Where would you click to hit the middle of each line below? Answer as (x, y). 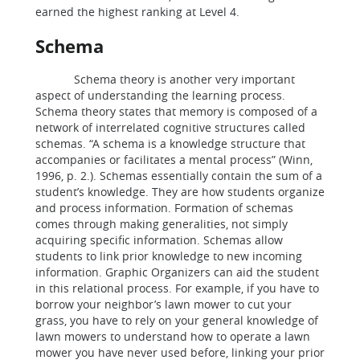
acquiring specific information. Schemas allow (159, 240)
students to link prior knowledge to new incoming (169, 256)
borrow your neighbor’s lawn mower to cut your (164, 304)
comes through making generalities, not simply (162, 224)
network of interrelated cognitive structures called (170, 127)
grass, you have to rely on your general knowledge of (177, 320)
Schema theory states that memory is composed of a (176, 111)
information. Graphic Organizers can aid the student (177, 272)
